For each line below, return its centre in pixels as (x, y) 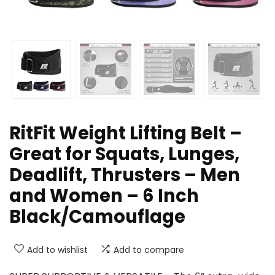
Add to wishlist (57, 250)
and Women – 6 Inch (104, 196)
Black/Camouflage (97, 217)
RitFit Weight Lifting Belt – (126, 134)
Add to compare (149, 250)
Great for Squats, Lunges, (124, 154)
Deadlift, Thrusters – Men (125, 175)
